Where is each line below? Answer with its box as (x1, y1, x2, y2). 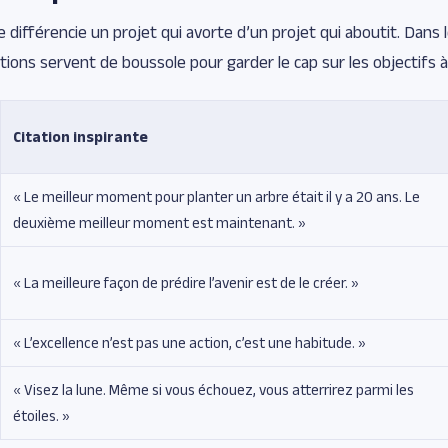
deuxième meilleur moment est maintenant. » (13, 213, 306, 231)
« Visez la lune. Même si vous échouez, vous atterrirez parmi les (13, 380, 414, 398)
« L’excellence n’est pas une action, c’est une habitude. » (13, 333, 366, 351)
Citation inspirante (13, 127, 148, 145)
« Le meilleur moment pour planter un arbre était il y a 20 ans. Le (13, 187, 420, 205)
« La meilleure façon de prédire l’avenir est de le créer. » (13, 273, 359, 291)
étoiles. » (13, 406, 70, 424)
